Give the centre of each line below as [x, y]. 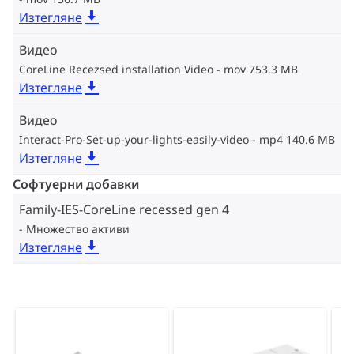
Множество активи [78, 229]
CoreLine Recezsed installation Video [116, 69]
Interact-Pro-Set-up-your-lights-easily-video [134, 139]
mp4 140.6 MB [297, 139]
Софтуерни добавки [76, 184]
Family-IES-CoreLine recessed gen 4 [124, 209]
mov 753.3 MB [261, 69]
